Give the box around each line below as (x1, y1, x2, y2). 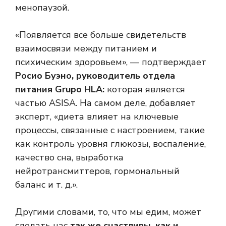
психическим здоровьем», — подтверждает (15, 56, 206, 69)
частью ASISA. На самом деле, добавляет (15, 97, 196, 109)
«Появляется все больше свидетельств (15, 29, 186, 41)
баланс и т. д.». (15, 179, 78, 191)
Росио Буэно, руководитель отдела (15, 70, 175, 82)
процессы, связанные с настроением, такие (15, 124, 205, 137)
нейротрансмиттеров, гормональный (15, 165, 180, 178)
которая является (104, 83, 185, 96)
